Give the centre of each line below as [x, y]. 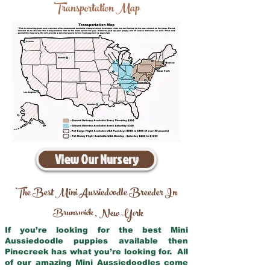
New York [121, 214]
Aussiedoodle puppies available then [96, 241]
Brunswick [73, 214]
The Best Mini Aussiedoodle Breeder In [96, 193]
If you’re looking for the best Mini [96, 230]
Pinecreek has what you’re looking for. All [96, 252]
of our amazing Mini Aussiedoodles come [96, 262]
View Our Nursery [96, 159]
